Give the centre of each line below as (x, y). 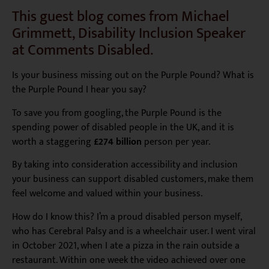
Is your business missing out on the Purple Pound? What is (133, 76)
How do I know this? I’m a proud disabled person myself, (127, 217)
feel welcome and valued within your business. (107, 194)
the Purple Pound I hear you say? (79, 90)
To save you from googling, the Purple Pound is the (117, 113)
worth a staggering (53, 142)
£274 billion (118, 142)
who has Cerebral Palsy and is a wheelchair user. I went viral (134, 231)
